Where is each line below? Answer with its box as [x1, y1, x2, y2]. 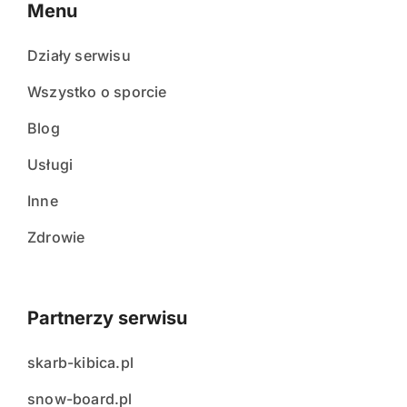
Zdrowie [27, 228, 85, 246]
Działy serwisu [27, 46, 131, 65]
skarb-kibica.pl [27, 353, 134, 372]
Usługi [27, 155, 74, 174]
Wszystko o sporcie [27, 83, 167, 101]
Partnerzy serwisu [27, 307, 187, 329]
